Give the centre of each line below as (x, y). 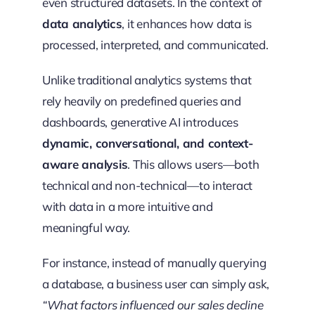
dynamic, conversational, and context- (147, 143)
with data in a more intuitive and (127, 207)
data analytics (82, 24)
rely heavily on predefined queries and (141, 101)
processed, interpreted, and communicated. (155, 45)
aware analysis (85, 165)
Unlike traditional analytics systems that (147, 80)
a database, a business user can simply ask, (156, 284)
